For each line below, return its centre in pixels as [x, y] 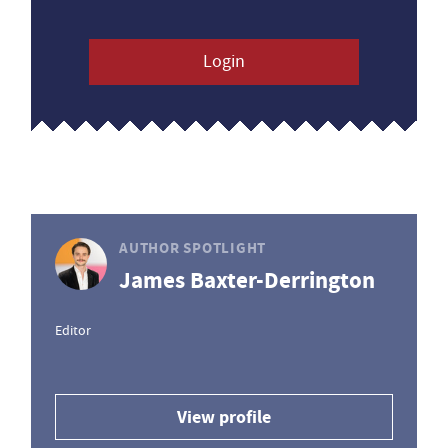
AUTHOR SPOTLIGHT [192, 248]
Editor [73, 330]
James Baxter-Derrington [247, 280]
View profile [224, 416]
